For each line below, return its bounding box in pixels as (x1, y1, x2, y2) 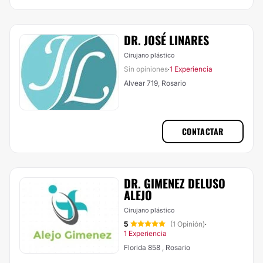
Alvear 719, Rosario (124, 79, 186, 87)
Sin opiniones (124, 65, 168, 73)
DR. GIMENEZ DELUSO (124, 174, 225, 192)
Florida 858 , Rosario (124, 243, 190, 252)
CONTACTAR (181, 125, 224, 137)
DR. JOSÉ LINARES (124, 31, 209, 49)
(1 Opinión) (170, 220, 205, 228)
